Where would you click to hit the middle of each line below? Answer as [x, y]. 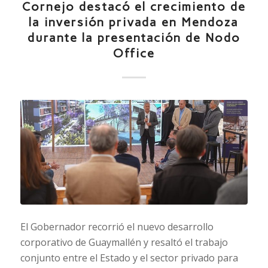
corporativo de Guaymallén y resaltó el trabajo [124, 242]
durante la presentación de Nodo [134, 38]
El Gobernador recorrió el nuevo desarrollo [117, 226]
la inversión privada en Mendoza [134, 22]
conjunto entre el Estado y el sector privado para [129, 258]
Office [134, 54]
